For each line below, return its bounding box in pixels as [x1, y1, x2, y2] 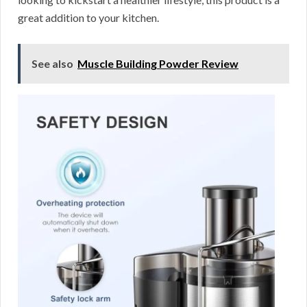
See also [32, 57, 73, 71]
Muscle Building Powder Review [77, 57, 238, 71]
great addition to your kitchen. [18, 11, 159, 25]
